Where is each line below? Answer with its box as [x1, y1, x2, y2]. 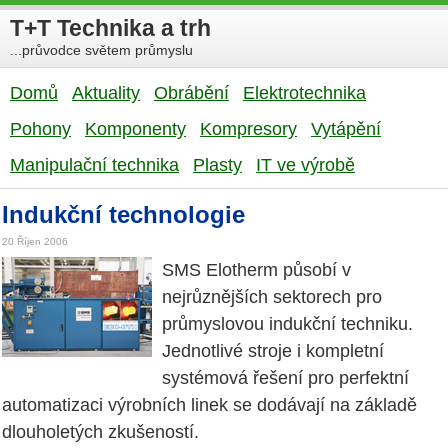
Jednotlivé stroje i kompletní [162, 341, 384, 362]
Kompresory [200, 119, 297, 139]
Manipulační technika [10, 155, 179, 175]
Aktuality [72, 83, 140, 103]
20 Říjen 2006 [2, 236, 68, 248]
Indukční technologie [2, 201, 245, 228]
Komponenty [85, 119, 186, 139]
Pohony [10, 119, 71, 139]
